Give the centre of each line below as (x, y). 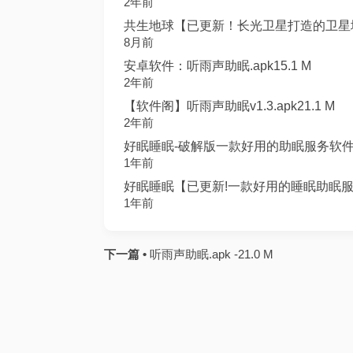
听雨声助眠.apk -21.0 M (210, 254)
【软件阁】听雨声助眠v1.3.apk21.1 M (229, 106)
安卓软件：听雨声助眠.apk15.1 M (217, 66)
